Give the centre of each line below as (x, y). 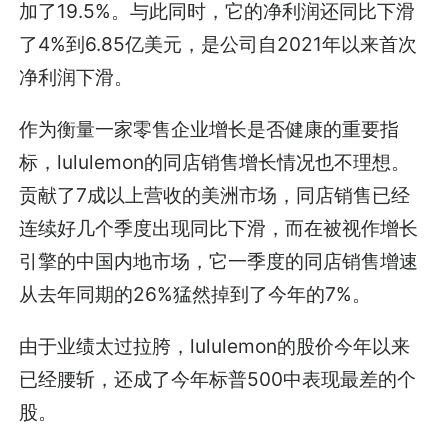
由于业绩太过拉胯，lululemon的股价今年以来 (215, 346)
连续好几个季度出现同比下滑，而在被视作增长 (219, 228)
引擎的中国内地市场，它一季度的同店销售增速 (219, 261)
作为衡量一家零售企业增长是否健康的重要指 (209, 129)
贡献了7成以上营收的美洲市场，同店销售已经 (215, 195)
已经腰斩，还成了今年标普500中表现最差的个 (218, 379)
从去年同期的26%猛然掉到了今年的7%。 (195, 294)
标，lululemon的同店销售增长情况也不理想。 (215, 162)
